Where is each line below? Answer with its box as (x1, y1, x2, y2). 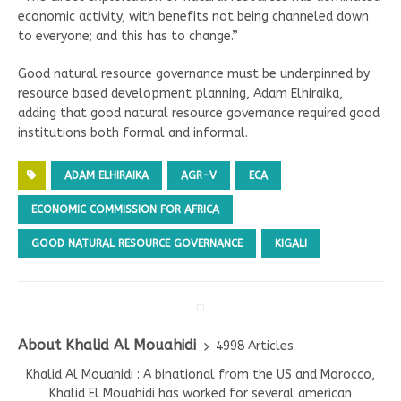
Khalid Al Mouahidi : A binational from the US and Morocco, (26, 367, 375, 383)
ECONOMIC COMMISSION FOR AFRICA (31, 203, 219, 217)
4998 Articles (216, 337, 294, 354)
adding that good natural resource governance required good (18, 106, 380, 122)
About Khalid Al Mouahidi (18, 337, 196, 354)
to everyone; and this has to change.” (18, 29, 238, 45)
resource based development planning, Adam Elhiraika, (18, 86, 343, 102)
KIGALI (275, 237, 307, 251)
